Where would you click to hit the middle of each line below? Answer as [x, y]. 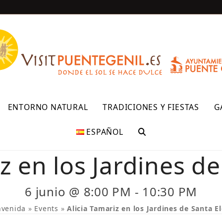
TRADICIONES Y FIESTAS [151, 107]
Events [46, 208]
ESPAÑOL [105, 132]
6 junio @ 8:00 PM [78, 192]
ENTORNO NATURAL [48, 107]
